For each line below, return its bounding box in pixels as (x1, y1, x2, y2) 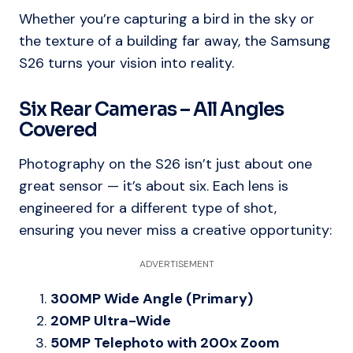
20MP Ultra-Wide (50, 311, 171, 331)
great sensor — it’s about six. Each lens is (19, 176, 288, 196)
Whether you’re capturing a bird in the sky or (19, 9, 314, 29)
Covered (19, 118, 98, 143)
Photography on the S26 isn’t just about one (19, 154, 312, 174)
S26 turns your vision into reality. (19, 54, 234, 73)
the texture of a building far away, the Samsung (19, 32, 331, 51)
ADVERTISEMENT (139, 258, 214, 271)
